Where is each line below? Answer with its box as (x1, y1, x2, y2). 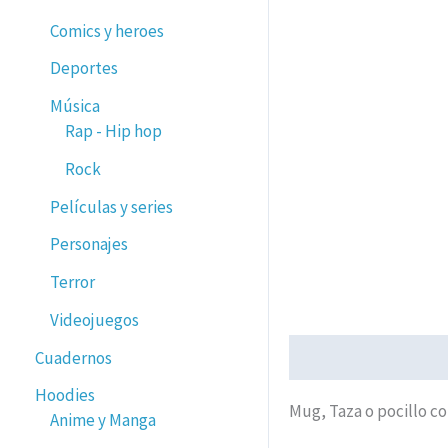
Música (50, 95, 100, 117)
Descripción (288, 346, 374, 369)
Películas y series (50, 195, 173, 218)
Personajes (50, 233, 128, 256)
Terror (50, 271, 95, 293)
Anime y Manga (50, 409, 156, 432)
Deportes (50, 57, 118, 80)
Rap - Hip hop (65, 120, 162, 142)
